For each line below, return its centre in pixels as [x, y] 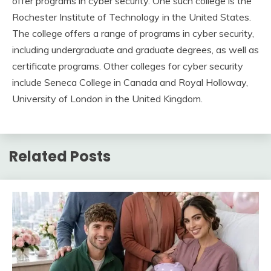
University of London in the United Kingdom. [107, 99]
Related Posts [60, 156]
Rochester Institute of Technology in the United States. [132, 17]
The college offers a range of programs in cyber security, [133, 34]
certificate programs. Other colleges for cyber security [128, 66]
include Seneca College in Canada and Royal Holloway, [130, 83]
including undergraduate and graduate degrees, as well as [135, 50]
